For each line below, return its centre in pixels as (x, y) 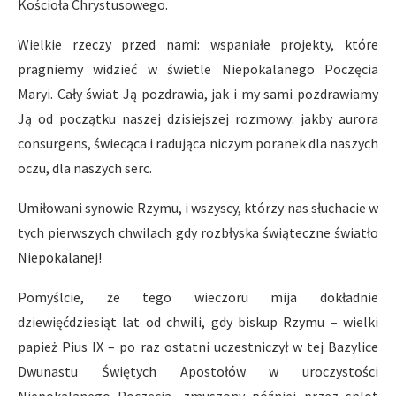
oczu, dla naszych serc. (85, 168)
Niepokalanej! (60, 257)
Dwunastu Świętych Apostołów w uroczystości (198, 371)
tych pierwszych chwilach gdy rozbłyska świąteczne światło (198, 232)
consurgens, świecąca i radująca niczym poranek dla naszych (198, 143)
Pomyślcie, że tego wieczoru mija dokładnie (198, 297)
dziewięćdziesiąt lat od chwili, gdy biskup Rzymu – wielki (198, 321)
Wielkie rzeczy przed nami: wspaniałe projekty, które (198, 44)
